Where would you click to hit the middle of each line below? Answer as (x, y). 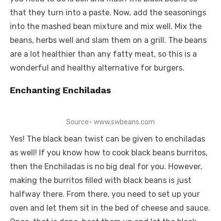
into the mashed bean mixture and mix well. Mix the (106, 26)
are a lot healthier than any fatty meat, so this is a (103, 54)
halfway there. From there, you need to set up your (105, 194)
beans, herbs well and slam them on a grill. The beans (108, 40)
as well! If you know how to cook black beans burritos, (109, 153)
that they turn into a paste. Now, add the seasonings (108, 13)
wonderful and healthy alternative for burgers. (97, 68)
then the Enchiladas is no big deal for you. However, (106, 166)
